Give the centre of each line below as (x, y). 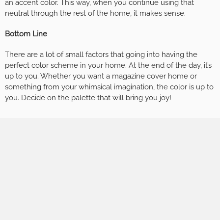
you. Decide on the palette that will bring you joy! (88, 98)
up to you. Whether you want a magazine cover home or (101, 76)
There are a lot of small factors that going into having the (101, 55)
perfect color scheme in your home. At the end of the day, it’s (108, 66)
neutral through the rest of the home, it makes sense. (95, 14)
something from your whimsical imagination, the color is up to (109, 87)
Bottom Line (26, 34)
